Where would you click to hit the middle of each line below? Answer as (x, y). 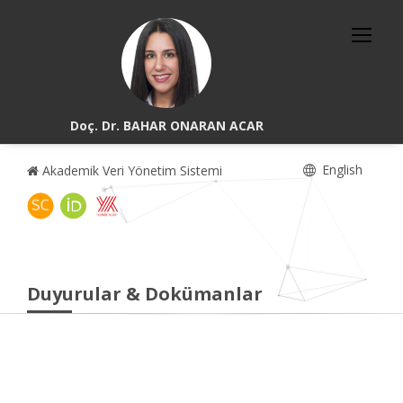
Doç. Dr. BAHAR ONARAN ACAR (166, 125)
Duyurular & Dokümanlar (145, 294)
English (340, 170)
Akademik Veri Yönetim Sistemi (130, 170)
